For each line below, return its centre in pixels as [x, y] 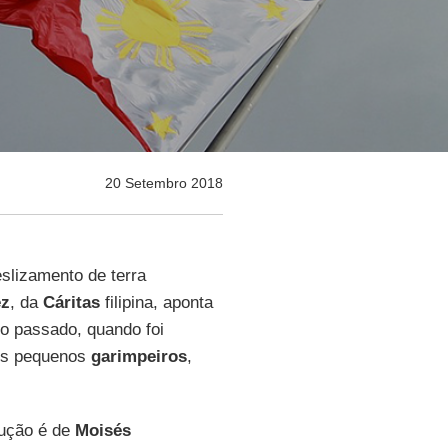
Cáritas [71, 302]
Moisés [102, 430]
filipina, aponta [156, 302]
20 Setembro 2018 [163, 183]
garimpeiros [138, 356]
